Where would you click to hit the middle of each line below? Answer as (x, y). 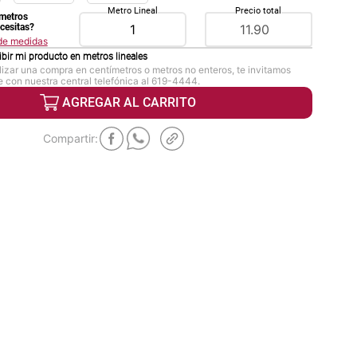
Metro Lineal (132, 11)
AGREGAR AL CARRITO (129, 102)
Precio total (259, 11)
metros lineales (115, 57)
